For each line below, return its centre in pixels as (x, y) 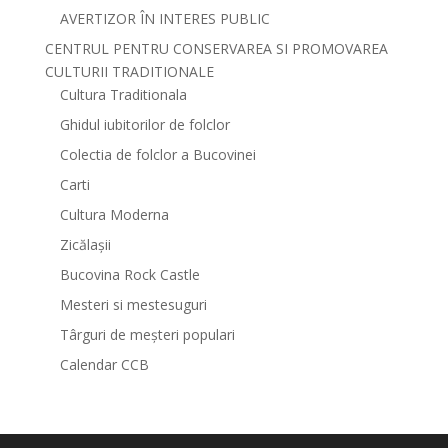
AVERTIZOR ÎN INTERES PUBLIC (164, 18)
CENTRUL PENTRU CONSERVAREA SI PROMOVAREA (216, 48)
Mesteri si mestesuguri (133, 304)
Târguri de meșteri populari (147, 334)
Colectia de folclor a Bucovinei (157, 154)
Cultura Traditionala (123, 94)
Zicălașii (85, 244)
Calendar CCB (104, 364)
